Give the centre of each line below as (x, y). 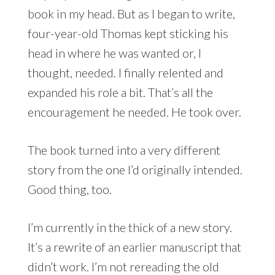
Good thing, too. (69, 189)
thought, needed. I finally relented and (125, 73)
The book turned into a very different (124, 150)
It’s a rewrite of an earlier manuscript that (134, 247)
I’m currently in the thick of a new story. (130, 227)
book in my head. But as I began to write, (131, 14)
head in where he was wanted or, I (114, 53)
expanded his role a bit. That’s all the (120, 92)
